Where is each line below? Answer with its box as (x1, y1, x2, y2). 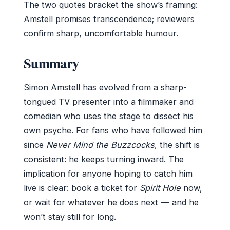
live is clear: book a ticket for (24, 183, 140, 194)
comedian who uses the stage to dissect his (24, 111, 194, 122)
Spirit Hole (140, 183, 181, 194)
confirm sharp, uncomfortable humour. (24, 28, 178, 39)
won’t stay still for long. (24, 212, 116, 222)
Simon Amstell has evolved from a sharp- (24, 82, 187, 93)
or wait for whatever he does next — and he (24, 197, 199, 208)
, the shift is (155, 140, 200, 150)
